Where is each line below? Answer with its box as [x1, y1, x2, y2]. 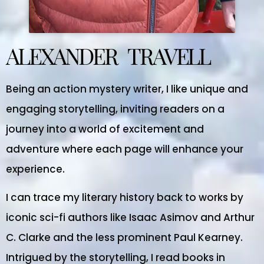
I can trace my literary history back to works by [6, 190, 243, 205]
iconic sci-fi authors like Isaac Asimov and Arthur [6, 210, 255, 225]
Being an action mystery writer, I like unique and [6, 81, 248, 96]
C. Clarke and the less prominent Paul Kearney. [6, 230, 243, 245]
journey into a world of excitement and [6, 121, 204, 136]
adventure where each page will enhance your [6, 141, 243, 156]
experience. [6, 161, 65, 176]
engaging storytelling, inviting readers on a [6, 101, 225, 116]
